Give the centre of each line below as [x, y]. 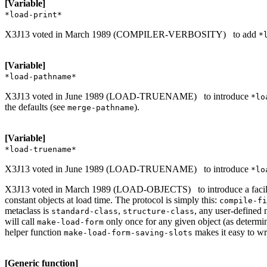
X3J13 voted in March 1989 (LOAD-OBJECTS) [99, 189]
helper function [34, 232]
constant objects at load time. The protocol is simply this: [112, 200]
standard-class [85, 211]
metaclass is [28, 210]
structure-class [159, 211]
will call [21, 221]
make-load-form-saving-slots [128, 232]
